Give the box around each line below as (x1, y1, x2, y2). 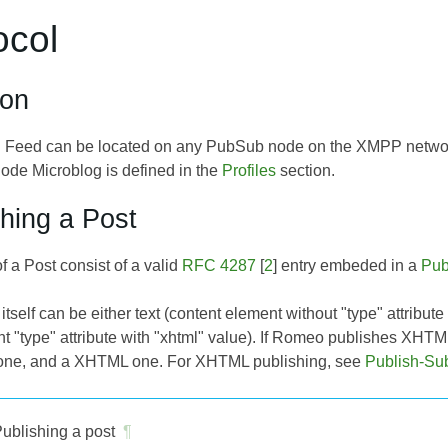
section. (276, 161, 335, 179)
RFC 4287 (182, 256, 256, 274)
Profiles (222, 161, 276, 179)
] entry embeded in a (273, 256, 421, 274)
